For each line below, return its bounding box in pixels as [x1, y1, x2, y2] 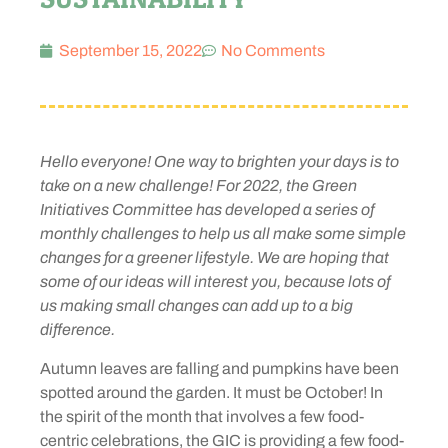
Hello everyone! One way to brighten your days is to [40, 153, 399, 171]
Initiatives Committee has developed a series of [40, 201, 374, 219]
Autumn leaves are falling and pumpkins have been [40, 359, 399, 377]
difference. [40, 321, 115, 339]
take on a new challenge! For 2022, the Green [40, 177, 357, 195]
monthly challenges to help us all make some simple [40, 225, 406, 243]
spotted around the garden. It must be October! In [40, 383, 383, 401]
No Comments [221, 42, 325, 59]
